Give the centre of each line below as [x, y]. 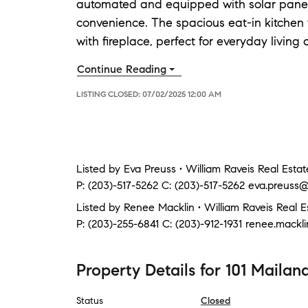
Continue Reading [122, 69]
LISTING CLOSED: [109, 94]
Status [90, 301]
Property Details [136, 270]
